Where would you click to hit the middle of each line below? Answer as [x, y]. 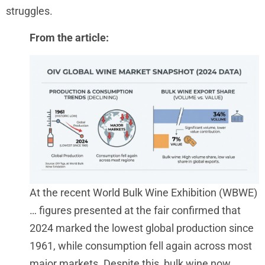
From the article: [69, 37]
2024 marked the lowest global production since [142, 228]
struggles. [30, 11]
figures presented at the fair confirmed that [140, 211]
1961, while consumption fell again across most [141, 246]
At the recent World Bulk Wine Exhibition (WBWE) [143, 193]
